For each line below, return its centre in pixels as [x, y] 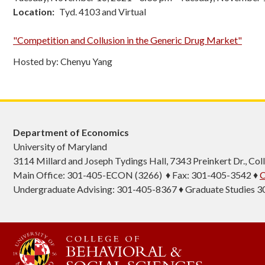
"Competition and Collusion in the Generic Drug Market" [127, 40]
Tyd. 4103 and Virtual [103, 12]
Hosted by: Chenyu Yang [63, 61]
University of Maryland [60, 146]
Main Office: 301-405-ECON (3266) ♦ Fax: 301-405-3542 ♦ [136, 175]
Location [33, 12]
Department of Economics [71, 132]
